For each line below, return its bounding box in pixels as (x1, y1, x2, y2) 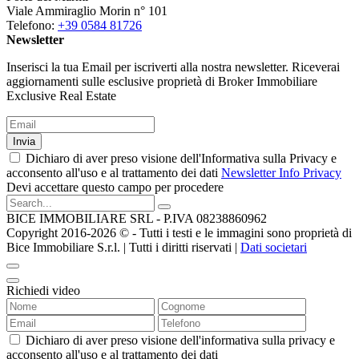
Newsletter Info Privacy (221, 166, 341, 180)
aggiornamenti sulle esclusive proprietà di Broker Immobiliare (6, 75, 317, 89)
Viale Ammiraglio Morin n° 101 (6, 4, 167, 18)
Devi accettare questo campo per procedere (6, 180, 224, 195)
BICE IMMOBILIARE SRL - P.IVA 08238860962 (6, 212, 267, 226)
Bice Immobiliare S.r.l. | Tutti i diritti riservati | (6, 240, 240, 255)
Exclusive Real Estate (6, 89, 116, 103)
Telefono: (6, 18, 58, 33)
